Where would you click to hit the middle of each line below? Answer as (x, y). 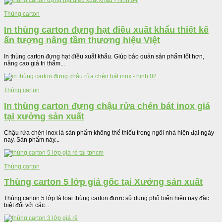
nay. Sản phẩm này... (32, 139)
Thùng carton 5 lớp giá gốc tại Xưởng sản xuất (103, 182)
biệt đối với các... (27, 205)
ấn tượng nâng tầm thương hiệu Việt (82, 40)
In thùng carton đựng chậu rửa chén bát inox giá (107, 106)
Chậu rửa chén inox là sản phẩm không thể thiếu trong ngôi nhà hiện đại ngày (109, 133)
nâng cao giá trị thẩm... (34, 63)
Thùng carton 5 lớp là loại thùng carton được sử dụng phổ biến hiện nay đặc (107, 198)
